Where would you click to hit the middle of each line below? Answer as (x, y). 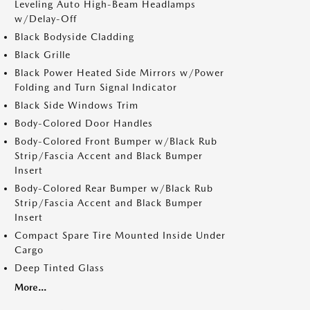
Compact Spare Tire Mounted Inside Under (120, 235)
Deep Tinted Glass (60, 268)
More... (30, 287)
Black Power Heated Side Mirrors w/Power (119, 73)
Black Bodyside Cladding (74, 37)
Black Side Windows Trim (76, 105)
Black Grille (43, 55)
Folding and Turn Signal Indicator (96, 87)
